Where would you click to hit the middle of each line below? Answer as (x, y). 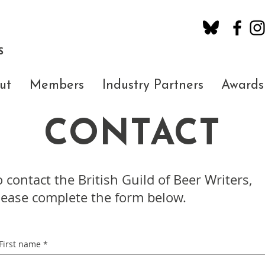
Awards (243, 85)
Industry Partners (153, 85)
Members (57, 85)
